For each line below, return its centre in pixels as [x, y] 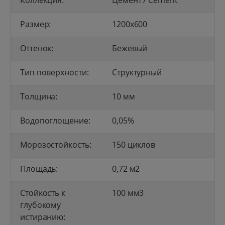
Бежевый [130, 48]
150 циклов [134, 145]
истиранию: [43, 217]
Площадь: [39, 169]
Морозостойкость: [56, 145]
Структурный [137, 72]
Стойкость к [43, 193]
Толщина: [39, 96]
